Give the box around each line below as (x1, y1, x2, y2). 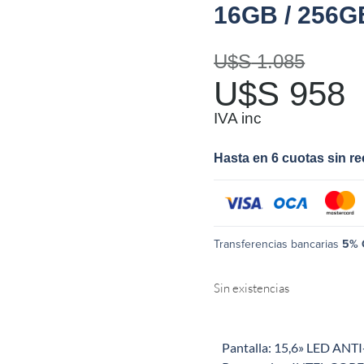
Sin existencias (214, 280, 290, 297)
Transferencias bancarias (214, 237, 343, 252)
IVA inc (214, 109, 262, 127)
